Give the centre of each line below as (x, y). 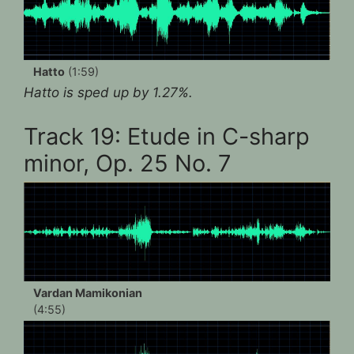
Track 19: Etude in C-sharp (167, 136)
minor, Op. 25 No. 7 (128, 163)
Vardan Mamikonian (88, 292)
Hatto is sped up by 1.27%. (108, 93)
